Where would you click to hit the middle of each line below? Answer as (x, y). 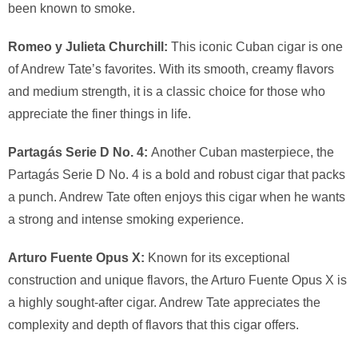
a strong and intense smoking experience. (126, 220)
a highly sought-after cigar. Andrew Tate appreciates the (164, 303)
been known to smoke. (72, 9)
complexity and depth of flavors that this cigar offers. (153, 325)
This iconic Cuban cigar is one (255, 47)
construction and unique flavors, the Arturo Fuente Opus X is (177, 280)
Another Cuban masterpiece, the (241, 153)
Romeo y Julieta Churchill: (88, 47)
